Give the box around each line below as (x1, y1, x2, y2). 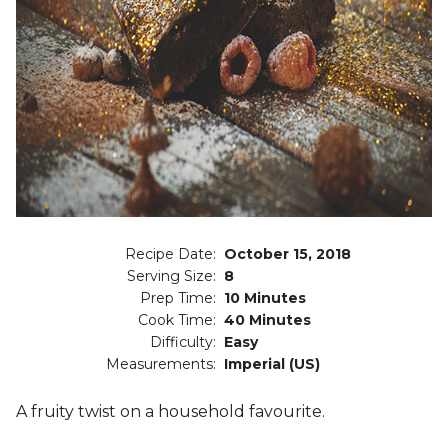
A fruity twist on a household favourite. (16, 402, 325, 422)
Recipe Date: (124, 245, 216, 264)
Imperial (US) (223, 355, 320, 374)
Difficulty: (149, 333, 216, 352)
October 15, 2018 (223, 245, 351, 264)
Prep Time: (139, 289, 216, 308)
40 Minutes (223, 311, 311, 330)
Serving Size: (126, 267, 216, 286)
